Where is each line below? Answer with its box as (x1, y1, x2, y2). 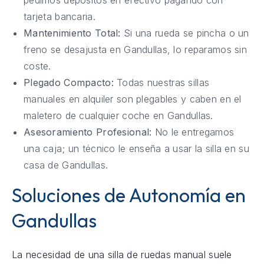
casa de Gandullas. (23, 159, 108, 171)
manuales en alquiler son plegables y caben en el (23, 93, 242, 105)
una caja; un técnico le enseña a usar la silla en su (23, 142, 249, 154)
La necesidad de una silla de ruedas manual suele (11, 249, 232, 261)
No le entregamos (151, 126, 235, 138)
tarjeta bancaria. (23, 10, 95, 22)
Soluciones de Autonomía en (11, 183, 246, 207)
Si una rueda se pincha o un (120, 27, 249, 39)
